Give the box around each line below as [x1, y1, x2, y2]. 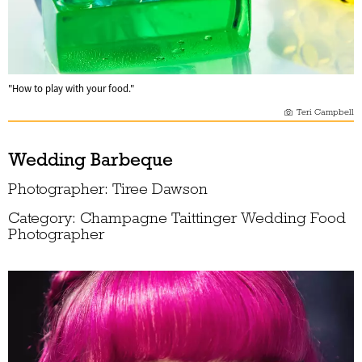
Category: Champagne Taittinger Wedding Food [8, 208, 346, 228]
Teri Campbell [297, 107, 354, 118]
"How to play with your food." [8, 82, 134, 96]
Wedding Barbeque [8, 148, 173, 171]
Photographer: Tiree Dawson [8, 179, 208, 199]
